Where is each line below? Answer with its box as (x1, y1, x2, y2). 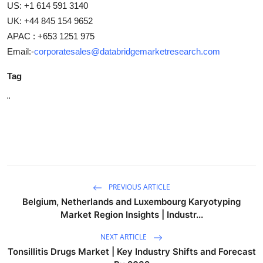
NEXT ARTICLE (100, 231, 149, 242)
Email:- (7, 46, 34, 56)
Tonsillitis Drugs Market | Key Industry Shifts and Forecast (7, 245, 256, 257)
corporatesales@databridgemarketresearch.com (34, 46, 220, 56)
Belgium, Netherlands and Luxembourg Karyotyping (22, 195, 241, 207)
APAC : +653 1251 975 (7, 31, 95, 41)
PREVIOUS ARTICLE (107, 181, 170, 192)
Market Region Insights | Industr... (60, 208, 203, 220)
